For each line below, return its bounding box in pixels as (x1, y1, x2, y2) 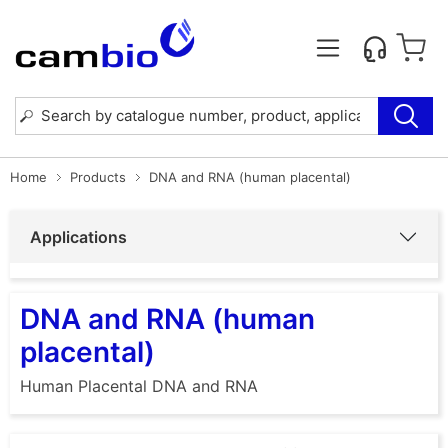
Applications (30, 226, 127, 247)
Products (70, 168, 126, 185)
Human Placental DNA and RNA (20, 375, 258, 396)
